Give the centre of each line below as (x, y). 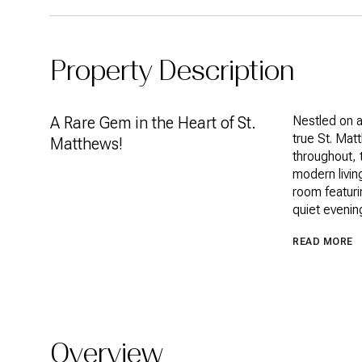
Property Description (173, 71)
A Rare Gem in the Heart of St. (153, 123)
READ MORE (323, 242)
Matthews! (86, 144)
